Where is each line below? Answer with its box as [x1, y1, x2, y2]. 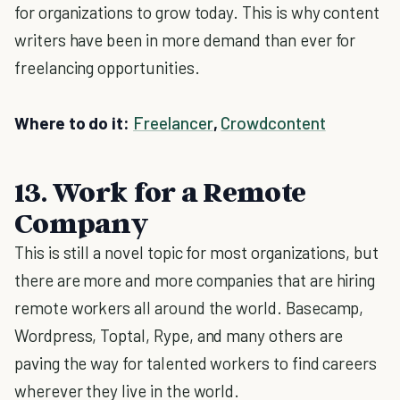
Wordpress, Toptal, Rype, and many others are [14, 325, 343, 346]
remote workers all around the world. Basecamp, [14, 297, 364, 318]
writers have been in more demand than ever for [14, 29, 356, 50]
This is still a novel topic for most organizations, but [14, 242, 379, 262]
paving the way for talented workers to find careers [14, 353, 378, 373]
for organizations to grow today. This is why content [14, 2, 380, 22]
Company [14, 205, 149, 239]
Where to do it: [14, 112, 134, 133]
